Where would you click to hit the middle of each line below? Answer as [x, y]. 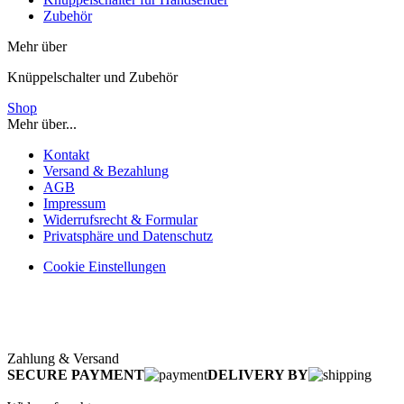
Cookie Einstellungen [105, 267]
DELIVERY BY [258, 375]
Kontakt [66, 155]
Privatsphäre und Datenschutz [128, 236]
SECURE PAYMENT [76, 375]
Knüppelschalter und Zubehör [92, 78]
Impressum [74, 204]
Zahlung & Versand [63, 359]
